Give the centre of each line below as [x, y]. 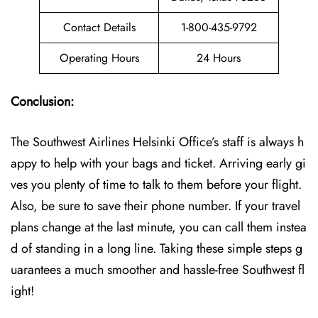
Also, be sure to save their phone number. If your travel [155, 206]
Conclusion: [42, 102]
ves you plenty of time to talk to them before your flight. [156, 185]
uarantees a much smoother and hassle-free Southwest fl [158, 270]
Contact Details [99, 27]
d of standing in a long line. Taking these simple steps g [157, 248]
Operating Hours [99, 58]
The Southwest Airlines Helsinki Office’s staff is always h [157, 142]
